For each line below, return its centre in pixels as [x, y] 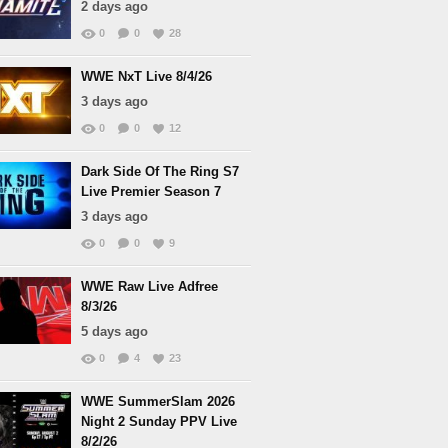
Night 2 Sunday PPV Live [159, 421]
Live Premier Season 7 [151, 191]
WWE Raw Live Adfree [149, 286]
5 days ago [114, 331]
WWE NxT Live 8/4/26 [146, 76]
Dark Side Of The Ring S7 [160, 171]
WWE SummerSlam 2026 [158, 401]
